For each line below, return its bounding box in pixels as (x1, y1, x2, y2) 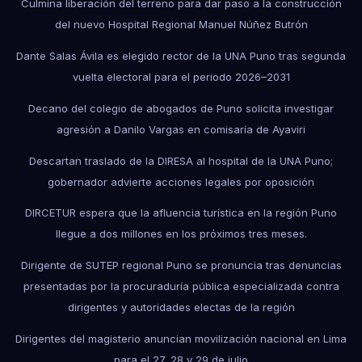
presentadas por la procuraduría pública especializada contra (23, 280, 339, 293)
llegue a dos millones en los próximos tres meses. (55, 227, 307, 241)
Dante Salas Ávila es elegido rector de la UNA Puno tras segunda (16, 49, 346, 63)
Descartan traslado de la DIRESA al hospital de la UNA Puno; (29, 154, 333, 167)
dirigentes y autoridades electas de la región (67, 301, 295, 314)
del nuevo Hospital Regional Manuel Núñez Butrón (54, 18, 308, 32)
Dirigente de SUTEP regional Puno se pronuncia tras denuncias (20, 259, 342, 272)
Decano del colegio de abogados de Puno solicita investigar (28, 101, 334, 115)
